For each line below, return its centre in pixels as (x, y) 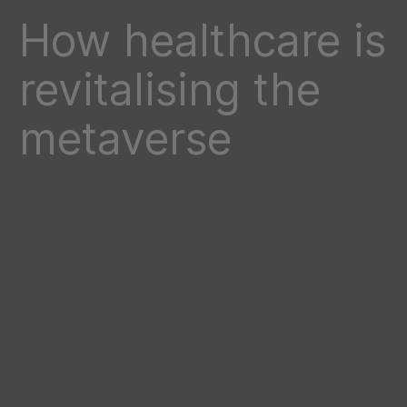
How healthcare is (203, 40)
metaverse (125, 139)
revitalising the (170, 89)
